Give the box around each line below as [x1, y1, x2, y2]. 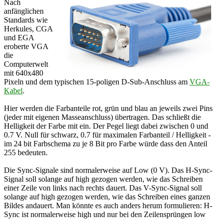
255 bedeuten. [4, 148, 48, 157]
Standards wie [4, 15, 48, 24]
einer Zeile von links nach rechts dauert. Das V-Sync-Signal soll [4, 183, 202, 192]
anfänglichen [4, 6, 44, 15]
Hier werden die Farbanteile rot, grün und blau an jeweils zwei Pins [4, 104, 213, 112]
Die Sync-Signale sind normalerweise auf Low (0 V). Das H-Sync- [4, 165, 212, 174]
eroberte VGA [4, 42, 48, 51]
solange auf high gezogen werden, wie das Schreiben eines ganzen [4, 192, 210, 201]
